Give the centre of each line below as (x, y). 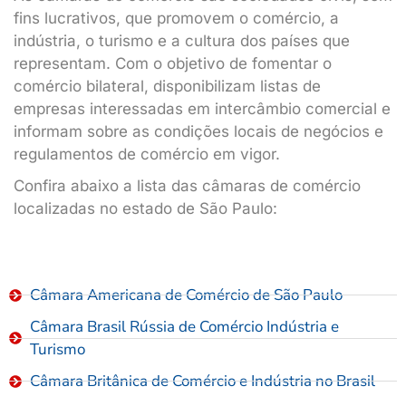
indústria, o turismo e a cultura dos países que (182, 41)
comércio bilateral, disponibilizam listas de (167, 86)
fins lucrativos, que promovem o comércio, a (176, 18)
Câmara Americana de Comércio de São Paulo (186, 295)
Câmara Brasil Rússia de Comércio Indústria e (184, 327)
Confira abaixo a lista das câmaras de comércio (187, 186)
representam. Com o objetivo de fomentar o (173, 63)
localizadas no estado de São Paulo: (145, 208)
